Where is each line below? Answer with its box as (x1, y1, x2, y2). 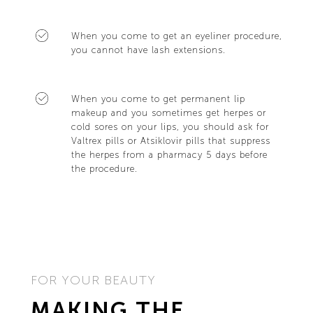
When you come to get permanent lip (71, 93, 245, 104)
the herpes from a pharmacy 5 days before (71, 149, 268, 160)
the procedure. (71, 163, 138, 174)
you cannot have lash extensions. (71, 44, 226, 55)
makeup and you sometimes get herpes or (71, 107, 266, 118)
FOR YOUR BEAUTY (30, 272, 156, 288)
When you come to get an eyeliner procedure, (71, 30, 282, 41)
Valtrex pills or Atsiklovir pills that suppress (71, 135, 270, 146)
